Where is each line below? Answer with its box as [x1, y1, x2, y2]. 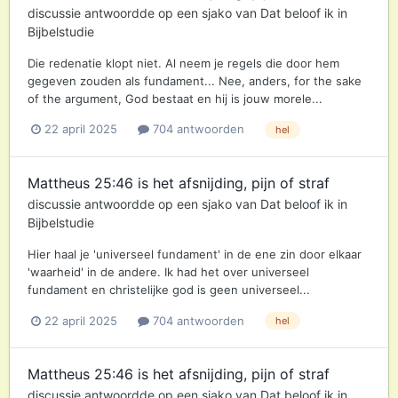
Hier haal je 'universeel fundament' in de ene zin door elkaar [28, 247, 362, 261]
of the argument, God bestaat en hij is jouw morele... [28, 91, 322, 106]
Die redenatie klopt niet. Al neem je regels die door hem [28, 55, 339, 70]
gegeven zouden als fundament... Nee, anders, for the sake [28, 73, 362, 88]
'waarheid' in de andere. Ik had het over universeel [28, 265, 309, 279]
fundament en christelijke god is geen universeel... [28, 283, 310, 297]
